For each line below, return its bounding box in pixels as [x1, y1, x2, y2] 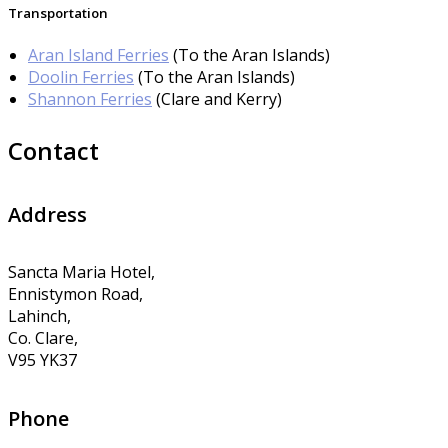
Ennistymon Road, [8, 283, 143, 306]
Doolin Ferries [28, 66, 134, 89]
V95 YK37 [8, 349, 77, 372]
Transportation [8, 4, 108, 23]
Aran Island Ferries [28, 44, 169, 67]
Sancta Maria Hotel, [8, 261, 155, 284]
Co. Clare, [8, 327, 78, 350]
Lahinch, [8, 305, 71, 328]
